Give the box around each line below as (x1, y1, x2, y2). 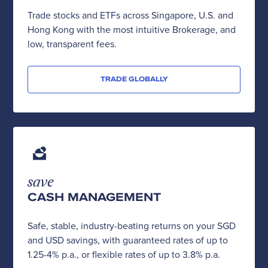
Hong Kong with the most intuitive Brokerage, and (28, 23, 236, 36)
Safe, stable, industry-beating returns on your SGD (28, 220, 236, 232)
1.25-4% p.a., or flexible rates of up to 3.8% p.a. (28, 248, 221, 261)
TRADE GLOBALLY (100, 74, 168, 84)
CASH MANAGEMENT (28, 190, 162, 205)
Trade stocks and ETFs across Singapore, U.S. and (28, 9, 234, 22)
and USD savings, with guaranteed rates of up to (28, 234, 229, 246)
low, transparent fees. (28, 38, 117, 50)
